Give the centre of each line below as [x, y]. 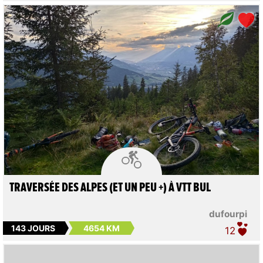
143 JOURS [33, 228]
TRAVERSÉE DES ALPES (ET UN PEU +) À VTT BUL [110, 188]
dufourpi [228, 214]
